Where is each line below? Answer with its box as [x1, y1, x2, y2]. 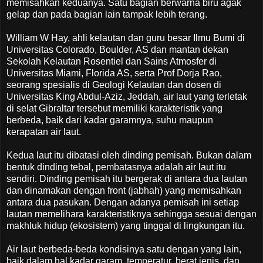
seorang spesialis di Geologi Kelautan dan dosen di [6, 79, 221, 90]
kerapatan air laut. [6, 126, 81, 137]
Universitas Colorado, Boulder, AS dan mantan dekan [6, 44, 228, 55]
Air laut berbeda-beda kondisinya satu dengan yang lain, [6, 244, 241, 254]
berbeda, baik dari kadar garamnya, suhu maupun [6, 114, 213, 125]
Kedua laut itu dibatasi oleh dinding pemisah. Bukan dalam [6, 150, 251, 160]
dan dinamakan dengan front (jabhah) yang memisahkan [6, 185, 241, 195]
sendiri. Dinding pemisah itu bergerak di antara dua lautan [6, 173, 247, 184]
